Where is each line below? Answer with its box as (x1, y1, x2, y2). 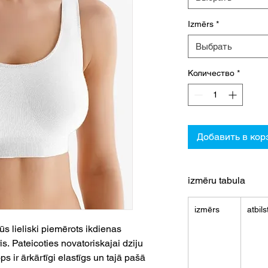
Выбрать (196, 41, 232, 52)
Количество (188, 68, 234, 78)
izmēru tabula (188, 175, 245, 187)
